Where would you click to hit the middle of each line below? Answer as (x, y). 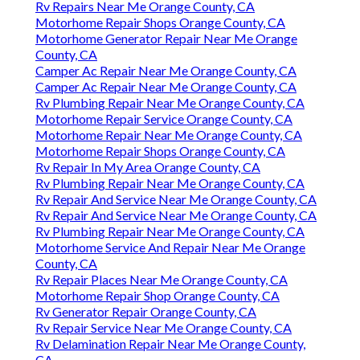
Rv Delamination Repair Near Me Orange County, (170, 344)
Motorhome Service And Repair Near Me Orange (170, 247)
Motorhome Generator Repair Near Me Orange (166, 39)
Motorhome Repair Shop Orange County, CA (157, 296)
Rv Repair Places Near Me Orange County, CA (162, 280)
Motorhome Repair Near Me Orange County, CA (169, 135)
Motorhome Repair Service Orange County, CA (164, 119)
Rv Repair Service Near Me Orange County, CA (164, 328)
